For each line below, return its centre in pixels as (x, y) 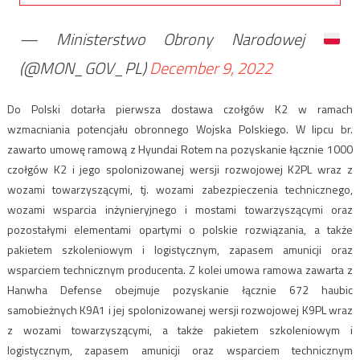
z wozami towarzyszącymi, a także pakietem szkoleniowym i (180, 329)
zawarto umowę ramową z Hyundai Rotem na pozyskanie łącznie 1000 (180, 149)
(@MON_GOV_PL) (84, 67)
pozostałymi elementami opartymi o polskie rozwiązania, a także (180, 229)
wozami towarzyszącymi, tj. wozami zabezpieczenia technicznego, (180, 189)
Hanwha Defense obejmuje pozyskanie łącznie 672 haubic (180, 289)
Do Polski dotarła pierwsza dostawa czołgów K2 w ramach (180, 108)
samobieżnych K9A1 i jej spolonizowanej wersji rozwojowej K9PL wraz (180, 309)
